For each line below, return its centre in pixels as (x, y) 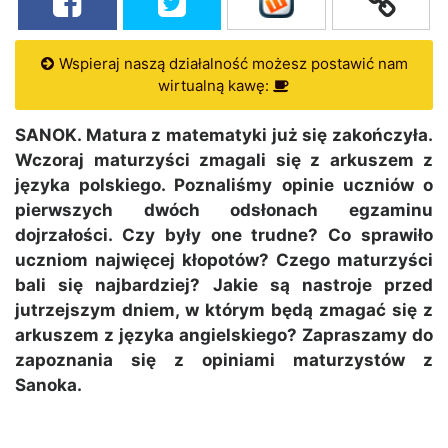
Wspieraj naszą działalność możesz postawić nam (231, 64)
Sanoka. (48, 385)
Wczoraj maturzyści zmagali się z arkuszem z (224, 160)
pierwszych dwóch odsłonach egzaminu (224, 210)
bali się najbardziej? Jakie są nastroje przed (224, 285)
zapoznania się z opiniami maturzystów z (224, 360)
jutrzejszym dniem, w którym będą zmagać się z (224, 310)
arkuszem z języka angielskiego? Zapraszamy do (224, 335)
